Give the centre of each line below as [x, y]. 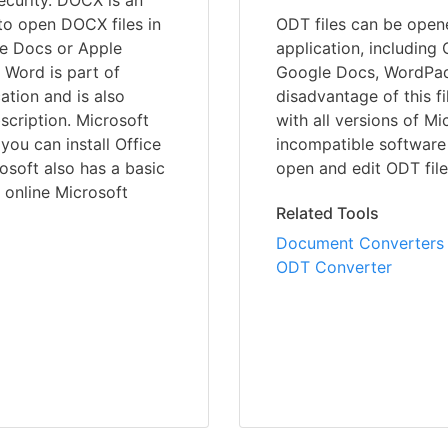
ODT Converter [334, 267]
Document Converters [360, 243]
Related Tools [327, 213]
